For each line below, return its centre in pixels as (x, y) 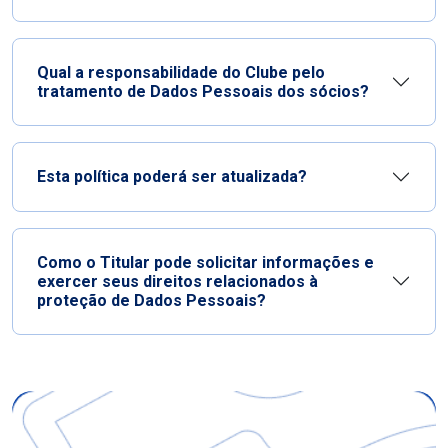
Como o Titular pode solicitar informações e (205, 262)
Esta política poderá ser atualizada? (172, 177)
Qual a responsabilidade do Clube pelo (181, 72)
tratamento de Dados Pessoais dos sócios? (203, 91)
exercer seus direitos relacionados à (177, 281)
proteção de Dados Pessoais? (151, 300)
